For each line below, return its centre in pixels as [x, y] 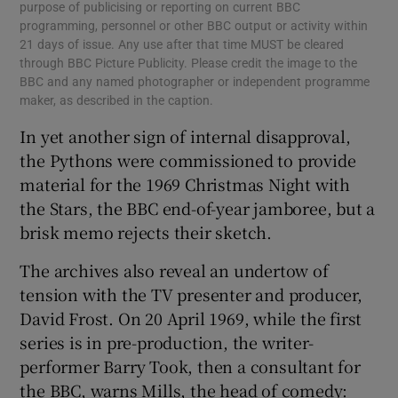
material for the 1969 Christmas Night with [185, 183]
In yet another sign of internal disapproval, [185, 135]
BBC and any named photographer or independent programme [195, 81]
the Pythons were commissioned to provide [188, 159]
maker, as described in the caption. [117, 100]
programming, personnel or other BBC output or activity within [194, 25]
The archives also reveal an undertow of [174, 270]
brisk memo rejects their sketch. [146, 231]
